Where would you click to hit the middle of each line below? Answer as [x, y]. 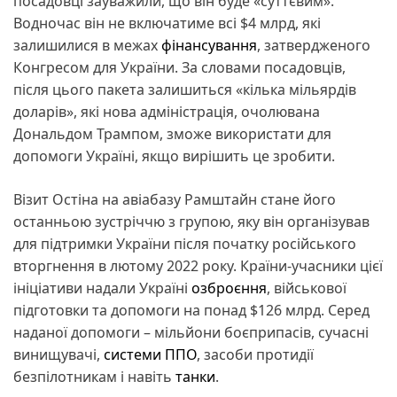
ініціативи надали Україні [102, 288]
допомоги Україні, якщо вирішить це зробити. [174, 156]
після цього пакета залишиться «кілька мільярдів [185, 89]
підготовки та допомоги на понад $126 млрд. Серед [191, 310]
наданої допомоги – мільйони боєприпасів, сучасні [191, 332]
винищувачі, [58, 354]
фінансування [209, 45]
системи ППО [150, 354]
